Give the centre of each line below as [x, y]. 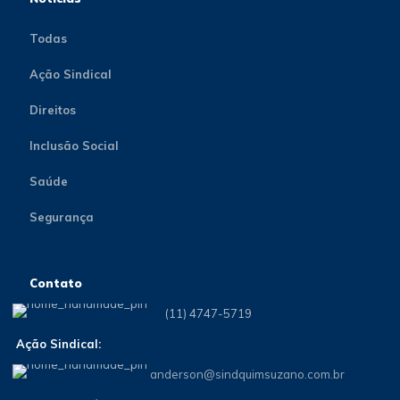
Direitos [53, 110]
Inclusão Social [74, 146]
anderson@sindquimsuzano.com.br [247, 374]
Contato [56, 283]
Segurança [62, 217]
